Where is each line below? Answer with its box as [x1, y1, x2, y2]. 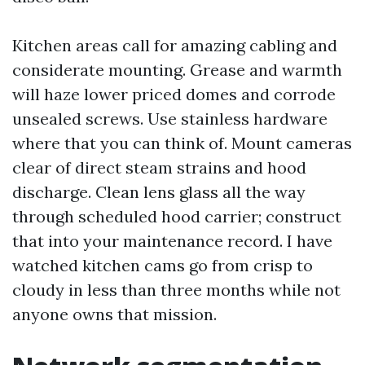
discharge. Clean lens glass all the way [12, 182, 306, 202]
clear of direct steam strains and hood [12, 157, 306, 178]
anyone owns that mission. [12, 304, 217, 324]
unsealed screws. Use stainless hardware [12, 108, 328, 129]
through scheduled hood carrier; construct [12, 206, 341, 226]
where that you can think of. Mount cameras [12, 133, 352, 153]
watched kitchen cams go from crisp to [12, 255, 313, 275]
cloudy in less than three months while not [12, 279, 341, 300]
